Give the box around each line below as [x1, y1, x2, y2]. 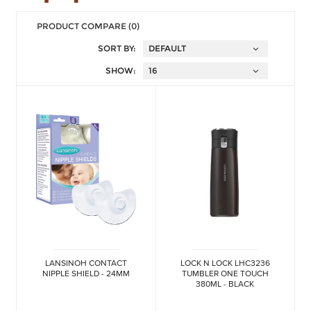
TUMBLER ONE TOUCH [181, 267, 269, 279]
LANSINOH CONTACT [44, 257, 127, 269]
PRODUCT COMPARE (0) [37, 21, 140, 32]
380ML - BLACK [196, 278, 255, 289]
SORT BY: [98, 43, 136, 54]
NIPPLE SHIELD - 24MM [42, 267, 130, 279]
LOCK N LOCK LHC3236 [180, 257, 270, 269]
